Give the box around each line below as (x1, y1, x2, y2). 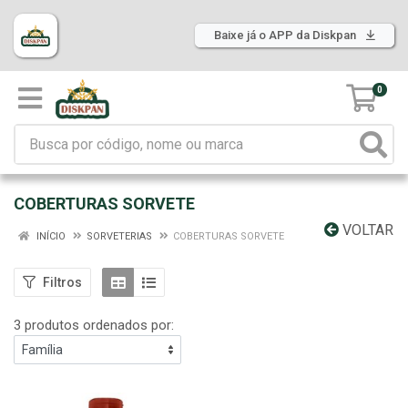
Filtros (43, 274, 82, 290)
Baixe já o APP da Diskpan (214, 28, 359, 42)
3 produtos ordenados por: (14, 317, 174, 333)
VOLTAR (339, 221, 393, 239)
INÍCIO (34, 230, 66, 242)
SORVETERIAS (87, 230, 152, 242)
